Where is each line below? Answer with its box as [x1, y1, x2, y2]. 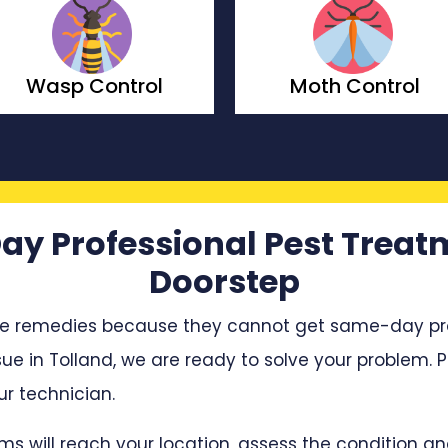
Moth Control [29, 72, 160, 101]
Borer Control [290, 72, 420, 101]
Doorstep [148, 258, 300, 304]
